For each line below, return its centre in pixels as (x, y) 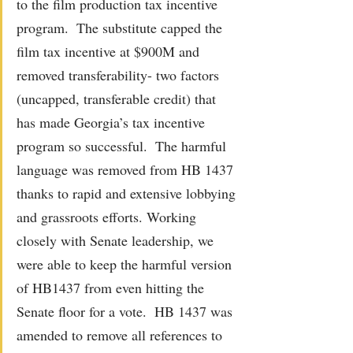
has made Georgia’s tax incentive (113, 122)
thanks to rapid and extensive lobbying (128, 193)
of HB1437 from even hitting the (112, 287)
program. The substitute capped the (121, 27)
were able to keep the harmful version (126, 264)
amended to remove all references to (121, 334)
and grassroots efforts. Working (108, 216)
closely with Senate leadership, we (117, 240)
